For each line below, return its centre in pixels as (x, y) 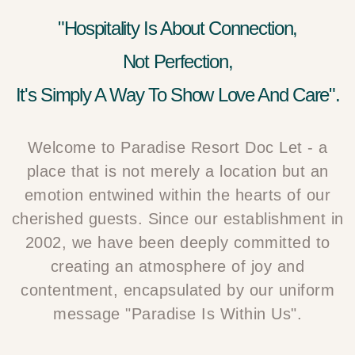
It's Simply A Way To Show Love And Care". (177, 95)
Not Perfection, (177, 61)
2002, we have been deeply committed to (177, 242)
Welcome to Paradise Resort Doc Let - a (177, 147)
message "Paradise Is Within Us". (177, 314)
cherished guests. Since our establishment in (177, 219)
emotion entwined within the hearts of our (177, 195)
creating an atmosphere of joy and (177, 266)
